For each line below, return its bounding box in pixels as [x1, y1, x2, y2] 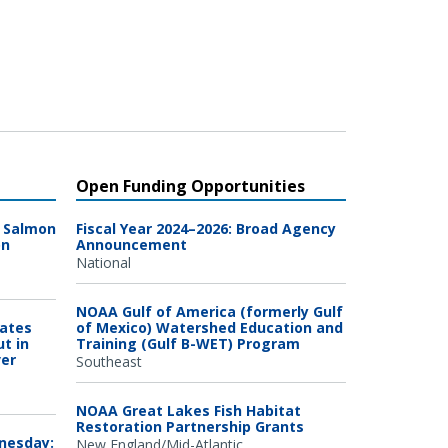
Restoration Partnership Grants [76, 416, 304, 436]
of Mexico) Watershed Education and [76, 317, 343, 337]
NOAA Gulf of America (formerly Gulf [76, 301, 343, 321]
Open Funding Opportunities [76, 174, 305, 197]
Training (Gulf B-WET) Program [76, 333, 300, 353]
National [76, 252, 131, 272]
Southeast [76, 351, 142, 371]
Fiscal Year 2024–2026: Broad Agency [76, 218, 336, 238]
